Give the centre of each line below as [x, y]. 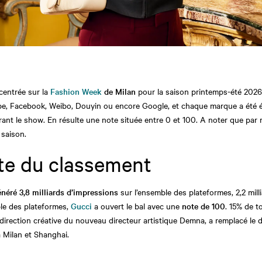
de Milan [119, 91]
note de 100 [204, 206]
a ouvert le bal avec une [138, 206]
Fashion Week [76, 91]
